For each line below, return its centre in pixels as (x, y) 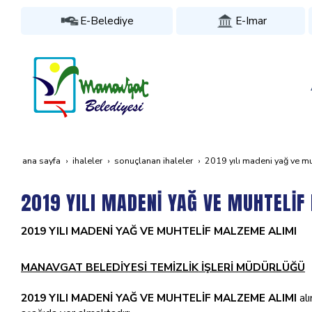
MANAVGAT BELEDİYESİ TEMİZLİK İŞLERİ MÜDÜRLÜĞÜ (163, 267)
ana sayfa (41, 161)
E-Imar (251, 21)
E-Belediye (107, 21)
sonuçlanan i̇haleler (154, 161)
